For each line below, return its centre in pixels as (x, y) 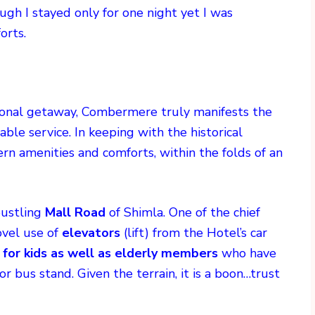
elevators (93, 233)
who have (247, 253)
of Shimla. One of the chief (183, 213)
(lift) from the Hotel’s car (195, 233)
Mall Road (75, 213)
